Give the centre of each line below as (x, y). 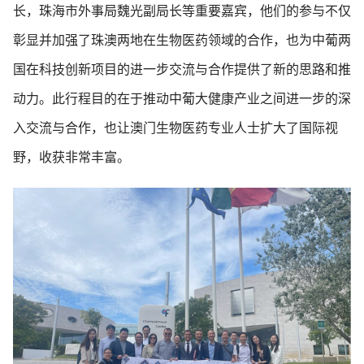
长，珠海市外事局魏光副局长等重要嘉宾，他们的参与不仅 (182, 11)
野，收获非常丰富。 (71, 157)
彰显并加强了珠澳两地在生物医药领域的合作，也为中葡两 (182, 40)
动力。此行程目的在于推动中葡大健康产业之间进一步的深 (182, 99)
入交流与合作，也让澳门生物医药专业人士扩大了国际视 (175, 128)
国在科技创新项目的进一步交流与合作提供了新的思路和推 (182, 69)
